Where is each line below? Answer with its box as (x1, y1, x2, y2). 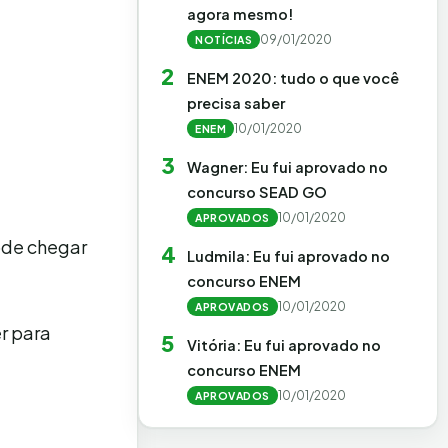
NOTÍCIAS (195, 33, 252, 46)
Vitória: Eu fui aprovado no (187, 336, 381, 354)
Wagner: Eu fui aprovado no (187, 158, 388, 176)
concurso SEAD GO (187, 183, 327, 201)
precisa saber (187, 94, 285, 112)
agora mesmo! (187, 5, 293, 23)
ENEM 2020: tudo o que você (187, 69, 399, 87)
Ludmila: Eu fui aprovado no (187, 247, 390, 265)
